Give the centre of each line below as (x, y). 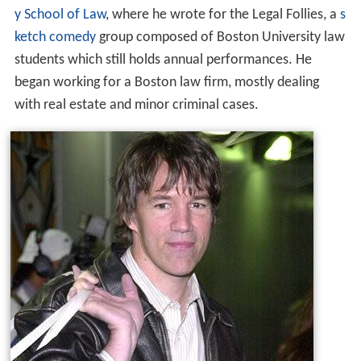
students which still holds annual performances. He (163, 60)
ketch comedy (55, 37)
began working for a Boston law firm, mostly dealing (166, 82)
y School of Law (60, 15)
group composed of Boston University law (220, 37)
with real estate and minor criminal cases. (136, 105)
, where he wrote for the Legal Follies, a (222, 15)
